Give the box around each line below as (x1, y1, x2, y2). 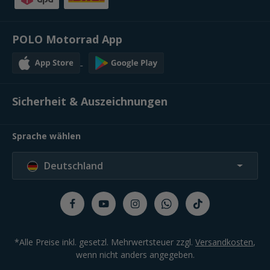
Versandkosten (195, 236, 253, 248)
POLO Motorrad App (12, 31, 122, 46)
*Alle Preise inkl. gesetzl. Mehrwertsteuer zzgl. (14, 236, 195, 248)
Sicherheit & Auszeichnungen (12, 93, 168, 108)
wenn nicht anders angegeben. (75, 248, 195, 260)
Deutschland (44, 159, 103, 172)
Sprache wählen (12, 130, 81, 142)
